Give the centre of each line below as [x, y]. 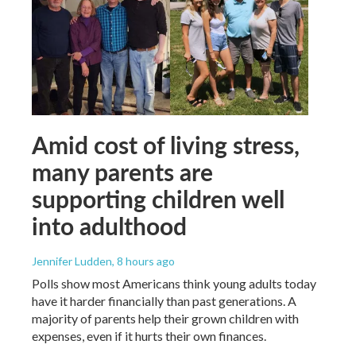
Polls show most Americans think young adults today [174, 283]
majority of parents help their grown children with [165, 318]
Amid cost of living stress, [166, 144]
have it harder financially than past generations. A [164, 300]
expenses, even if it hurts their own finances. [149, 335]
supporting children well [158, 198]
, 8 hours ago [143, 261]
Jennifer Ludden [72, 261]
